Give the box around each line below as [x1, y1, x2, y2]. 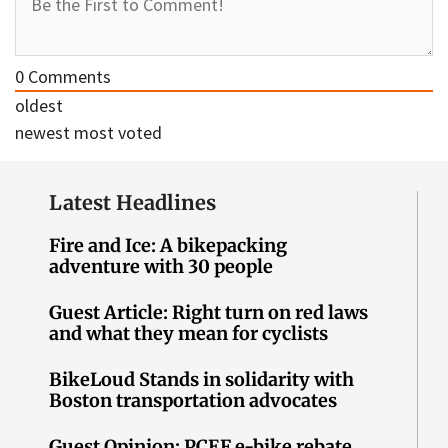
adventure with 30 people [49, 255, 274, 279]
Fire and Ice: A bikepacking [49, 234, 288, 258]
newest [15, 121, 70, 145]
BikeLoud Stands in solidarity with [49, 368, 355, 392]
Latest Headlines [49, 190, 217, 216]
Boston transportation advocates [49, 389, 342, 413]
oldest [15, 94, 63, 118]
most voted [74, 121, 162, 145]
